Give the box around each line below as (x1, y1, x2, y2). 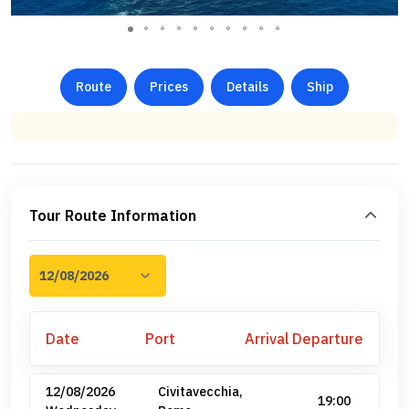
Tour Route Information (29, 206, 196, 225)
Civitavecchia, (158, 383, 243, 400)
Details (226, 79, 268, 95)
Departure (292, 330, 363, 348)
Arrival (245, 330, 289, 348)
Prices (150, 79, 188, 95)
